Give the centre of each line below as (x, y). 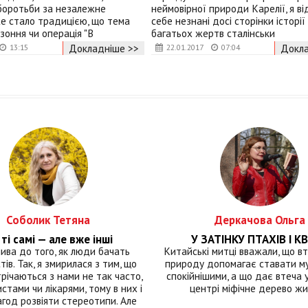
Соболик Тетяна (48, 220)
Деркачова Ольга (260, 220)
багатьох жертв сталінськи (213, 33)
